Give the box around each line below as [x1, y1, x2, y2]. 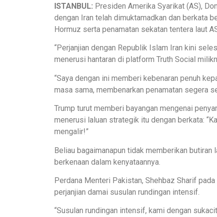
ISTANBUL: [54, 1, 93, 11]
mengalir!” [54, 127, 89, 137]
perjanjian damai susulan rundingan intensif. [54, 187, 200, 197]
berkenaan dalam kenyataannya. [54, 157, 160, 167]
